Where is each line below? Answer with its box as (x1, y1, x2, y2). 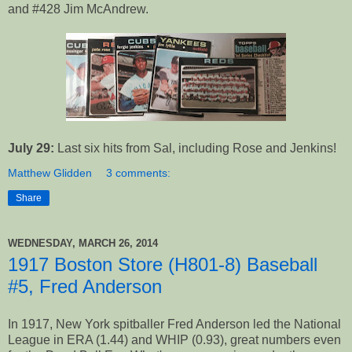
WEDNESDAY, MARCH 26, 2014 (8, 236, 158, 249)
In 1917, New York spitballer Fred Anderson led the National (8, 317, 341, 332)
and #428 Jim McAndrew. (8, 2, 148, 16)
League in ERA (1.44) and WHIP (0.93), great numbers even (8, 333, 341, 347)
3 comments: (106, 167, 171, 180)
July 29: (8, 141, 54, 156)
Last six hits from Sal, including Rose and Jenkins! (54, 141, 336, 156)
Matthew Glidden (8, 167, 92, 180)
